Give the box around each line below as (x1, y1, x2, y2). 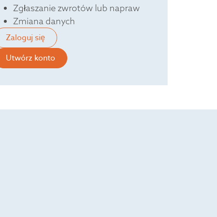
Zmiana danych (13, 15, 75, 27)
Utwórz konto (5, 52, 55, 64)
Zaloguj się (5, 32, 45, 44)
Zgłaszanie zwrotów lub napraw (13, 2, 140, 14)
